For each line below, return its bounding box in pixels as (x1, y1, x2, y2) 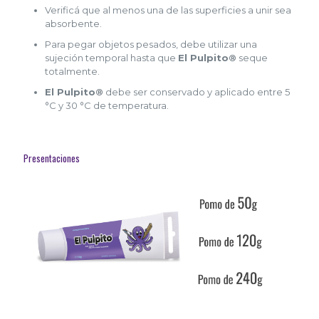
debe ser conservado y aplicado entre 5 (103, 86, 290, 98)
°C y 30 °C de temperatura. (45, 100, 169, 112)
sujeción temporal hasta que (45, 52, 178, 64)
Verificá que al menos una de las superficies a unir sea (45, 4, 291, 16)
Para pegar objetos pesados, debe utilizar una (45, 38, 257, 51)
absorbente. (45, 18, 102, 30)
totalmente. (45, 66, 100, 78)
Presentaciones (23, 151, 80, 166)
